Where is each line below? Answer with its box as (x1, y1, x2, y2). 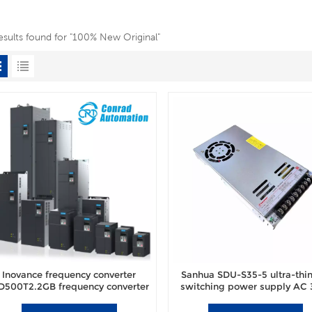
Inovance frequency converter (2, 269, 136, 280)
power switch (224, 292, 287, 304)
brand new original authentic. (1, 292, 137, 304)
